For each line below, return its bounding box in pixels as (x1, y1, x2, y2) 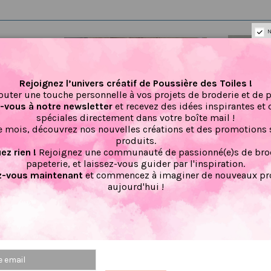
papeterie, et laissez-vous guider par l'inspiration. (26, 158, 245, 169)
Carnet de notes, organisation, (70, 226, 201, 238)
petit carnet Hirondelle (85, 237, 185, 249)
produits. (115, 135, 156, 146)
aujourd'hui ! (107, 181, 164, 192)
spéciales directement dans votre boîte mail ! (36, 112, 235, 123)
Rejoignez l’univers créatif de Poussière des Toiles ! (19, 77, 252, 89)
